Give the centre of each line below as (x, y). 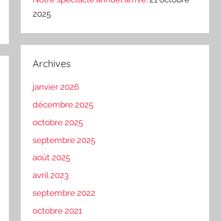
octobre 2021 (57, 210)
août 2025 (52, 158)
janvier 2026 (56, 87)
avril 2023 (51, 175)
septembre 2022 (64, 193)
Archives (52, 63)
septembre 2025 (64, 140)
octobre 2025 (58, 122)
